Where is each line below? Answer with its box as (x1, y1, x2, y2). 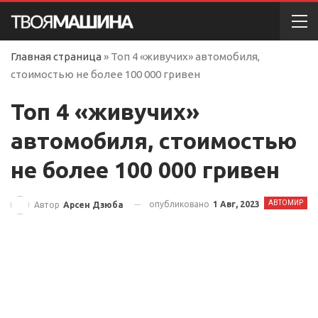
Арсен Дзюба (63, 199, 124, 209)
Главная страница (11, 50, 102, 62)
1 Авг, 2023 (213, 199, 260, 209)
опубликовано (149, 199, 212, 209)
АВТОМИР (268, 199, 303, 207)
